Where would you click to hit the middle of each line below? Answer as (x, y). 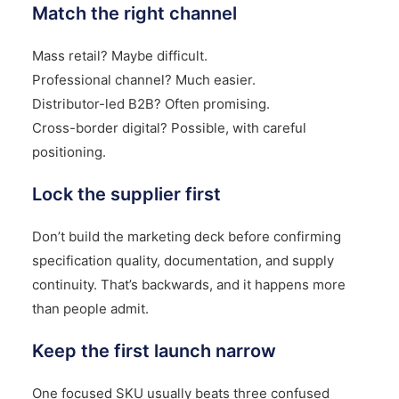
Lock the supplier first (126, 195)
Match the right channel (134, 14)
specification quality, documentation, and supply (183, 261)
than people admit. (90, 309)
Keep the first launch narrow (154, 351)
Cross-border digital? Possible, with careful (169, 128)
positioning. (69, 152)
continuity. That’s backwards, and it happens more (188, 285)
